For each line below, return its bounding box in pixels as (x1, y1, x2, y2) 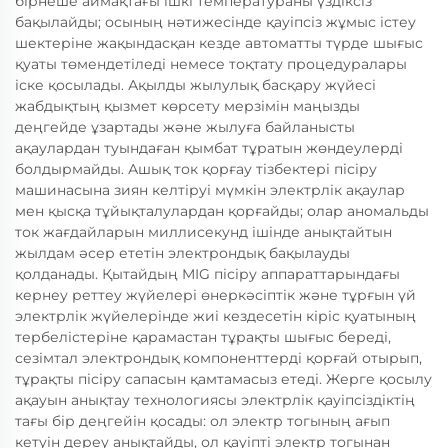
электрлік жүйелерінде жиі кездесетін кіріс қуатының (15, 307, 416, 326)
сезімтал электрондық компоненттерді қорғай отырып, (15, 349, 422, 368)
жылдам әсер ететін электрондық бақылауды (15, 244, 350, 263)
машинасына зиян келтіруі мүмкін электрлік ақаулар (15, 181, 405, 200)
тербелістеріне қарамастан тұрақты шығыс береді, (15, 328, 391, 347)
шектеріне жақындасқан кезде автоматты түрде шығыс (15, 34, 423, 53)
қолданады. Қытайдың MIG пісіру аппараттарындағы (15, 265, 400, 284)
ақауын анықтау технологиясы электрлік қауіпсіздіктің (15, 391, 415, 410)
